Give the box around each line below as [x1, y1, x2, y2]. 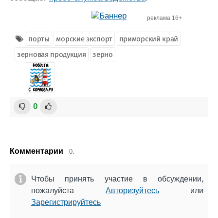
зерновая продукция [17, 50, 86, 59]
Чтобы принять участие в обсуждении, [31, 175, 203, 183]
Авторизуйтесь [105, 186, 159, 195]
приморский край [119, 35, 179, 43]
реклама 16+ [147, 15, 182, 21]
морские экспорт [56, 35, 112, 43]
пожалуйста [31, 186, 106, 195]
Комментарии [10, 147, 63, 155]
